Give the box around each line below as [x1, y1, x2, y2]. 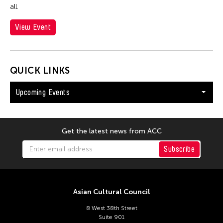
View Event [15, 22, 51, 32]
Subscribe [164, 144, 195, 154]
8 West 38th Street [86, 204, 137, 212]
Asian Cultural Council [73, 187, 150, 196]
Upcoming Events [16, 87, 70, 97]
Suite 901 [99, 213, 124, 221]
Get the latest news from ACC [61, 126, 162, 135]
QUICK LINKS [10, 65, 70, 76]
